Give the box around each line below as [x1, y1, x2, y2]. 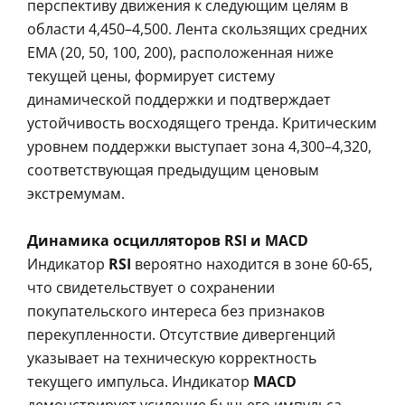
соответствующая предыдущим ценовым [27, 159, 319, 180]
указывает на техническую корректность [27, 347, 316, 368]
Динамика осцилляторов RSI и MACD [27, 230, 308, 250]
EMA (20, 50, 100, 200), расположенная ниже [27, 42, 334, 62]
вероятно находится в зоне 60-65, [131, 253, 372, 274]
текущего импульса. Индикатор [27, 371, 253, 391]
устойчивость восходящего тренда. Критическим [27, 112, 377, 133]
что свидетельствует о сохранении [27, 277, 275, 297]
